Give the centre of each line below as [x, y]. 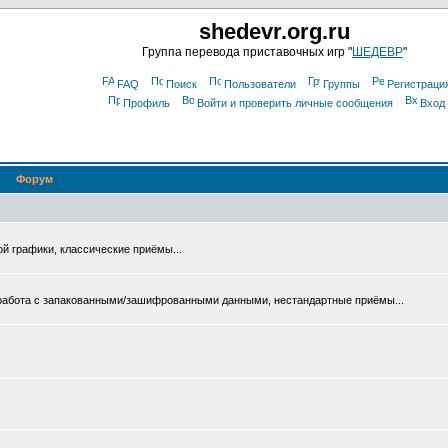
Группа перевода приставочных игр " [247, 52]
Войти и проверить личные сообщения [294, 103]
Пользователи [259, 84]
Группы [341, 84]
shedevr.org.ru [274, 31]
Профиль [146, 103]
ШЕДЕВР [377, 52]
